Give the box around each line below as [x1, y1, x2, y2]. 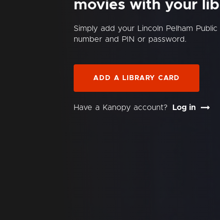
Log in [172, 104, 196, 111]
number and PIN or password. [74, 35, 187, 43]
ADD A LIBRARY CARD [93, 75, 180, 82]
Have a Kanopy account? [74, 104, 167, 111]
